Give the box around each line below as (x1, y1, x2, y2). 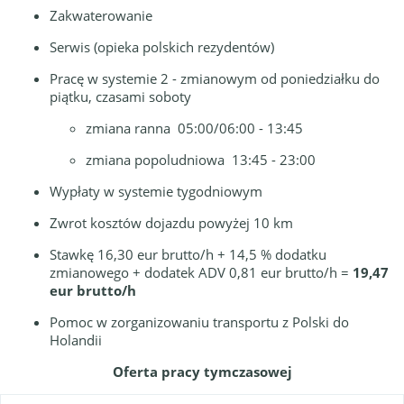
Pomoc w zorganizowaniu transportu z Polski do (50, 313, 349, 331)
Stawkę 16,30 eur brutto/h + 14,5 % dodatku (50, 245, 326, 263)
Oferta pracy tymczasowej (112, 363, 292, 381)
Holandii (50, 331, 102, 349)
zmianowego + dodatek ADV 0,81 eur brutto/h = (50, 263, 353, 281)
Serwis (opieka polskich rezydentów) (50, 38, 274, 56)
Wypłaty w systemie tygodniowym (50, 182, 262, 200)
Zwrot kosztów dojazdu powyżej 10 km (50, 214, 293, 232)
